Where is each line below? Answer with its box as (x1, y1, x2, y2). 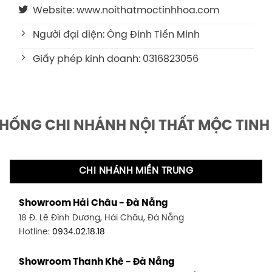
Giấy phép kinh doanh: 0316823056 (33, 53, 199, 64)
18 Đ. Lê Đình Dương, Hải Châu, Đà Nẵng (18, 214, 184, 223)
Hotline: (18, 228, 52, 237)
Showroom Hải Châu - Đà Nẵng (18, 199, 168, 209)
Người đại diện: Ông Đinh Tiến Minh (33, 29, 200, 40)
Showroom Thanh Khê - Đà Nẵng (18, 257, 175, 268)
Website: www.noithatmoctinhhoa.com (33, 5, 219, 16)
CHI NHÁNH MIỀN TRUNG (78, 166, 194, 176)
